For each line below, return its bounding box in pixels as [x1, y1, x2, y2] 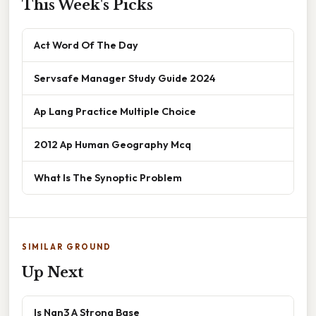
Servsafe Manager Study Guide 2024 [34, 71, 216, 85]
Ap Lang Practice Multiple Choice [34, 104, 196, 118]
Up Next [22, 263, 84, 281]
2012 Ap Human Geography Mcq [34, 137, 191, 151]
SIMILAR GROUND [22, 241, 111, 252]
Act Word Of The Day [34, 37, 138, 51]
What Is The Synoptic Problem [34, 170, 182, 184]
